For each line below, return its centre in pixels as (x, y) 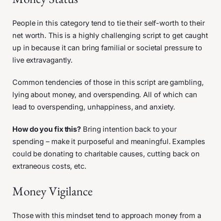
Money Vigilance (53, 191)
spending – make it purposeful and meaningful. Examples (109, 141)
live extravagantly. (44, 60)
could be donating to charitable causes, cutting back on (106, 154)
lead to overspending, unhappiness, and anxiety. (95, 107)
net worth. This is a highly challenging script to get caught (110, 35)
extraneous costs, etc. (49, 166)
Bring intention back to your (129, 129)
